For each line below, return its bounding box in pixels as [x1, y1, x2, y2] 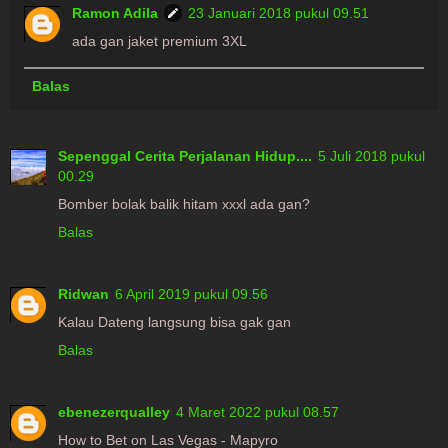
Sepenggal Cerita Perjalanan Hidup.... [58, 147, 312, 164]
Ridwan [58, 285, 109, 302]
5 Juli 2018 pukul [318, 147, 425, 164]
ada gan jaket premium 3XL [72, 32, 248, 49]
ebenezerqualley [58, 403, 170, 420]
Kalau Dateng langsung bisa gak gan [58, 313, 291, 330]
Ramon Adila [72, 4, 159, 21]
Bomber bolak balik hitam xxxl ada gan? [58, 195, 310, 212]
